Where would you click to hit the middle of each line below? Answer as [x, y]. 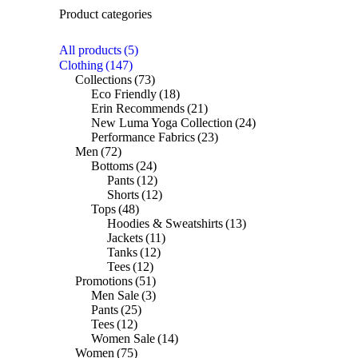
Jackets [125, 237]
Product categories [105, 14]
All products [90, 50]
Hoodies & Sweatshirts [165, 223]
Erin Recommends [138, 108]
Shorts [123, 194]
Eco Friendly [124, 93]
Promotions [104, 280]
